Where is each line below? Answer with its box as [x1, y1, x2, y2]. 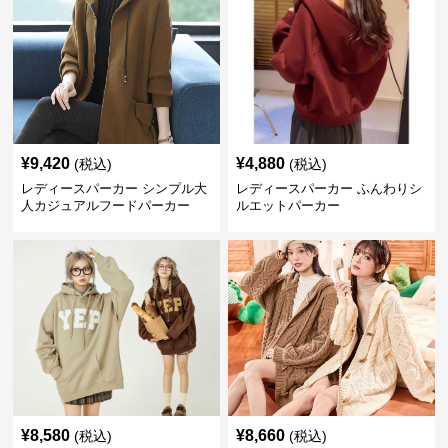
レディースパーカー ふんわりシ [235, 181, 422, 196]
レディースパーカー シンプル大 [21, 181, 208, 196]
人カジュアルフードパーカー [21, 198, 191, 213]
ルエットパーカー [235, 198, 340, 213]
